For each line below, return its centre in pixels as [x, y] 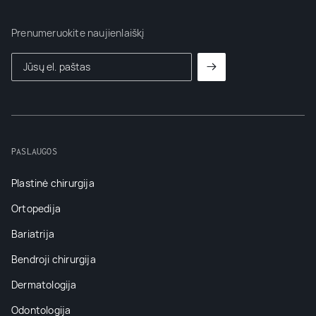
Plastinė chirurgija [53, 183]
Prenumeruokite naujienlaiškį [78, 32]
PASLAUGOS [34, 151]
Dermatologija [44, 284]
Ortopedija [36, 208]
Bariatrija [33, 233]
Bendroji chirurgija [54, 259]
